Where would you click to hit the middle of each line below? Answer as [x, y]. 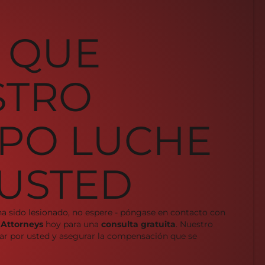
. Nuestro [194, 224]
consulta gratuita [138, 224]
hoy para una [72, 224]
